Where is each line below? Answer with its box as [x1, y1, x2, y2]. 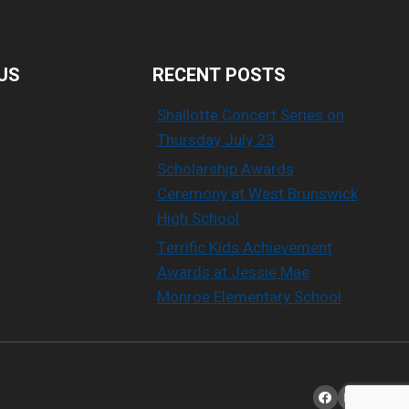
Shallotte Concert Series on [156, 104, 344, 127]
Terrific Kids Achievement [156, 236, 332, 259]
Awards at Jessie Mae [156, 261, 309, 284]
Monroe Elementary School [156, 286, 341, 309]
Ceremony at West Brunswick [156, 183, 358, 205]
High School [156, 207, 239, 230]
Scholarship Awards [156, 158, 294, 181]
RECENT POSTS [152, 62, 286, 89]
